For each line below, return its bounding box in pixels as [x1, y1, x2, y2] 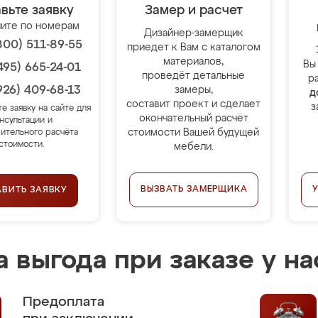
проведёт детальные [142, 71, 246, 81]
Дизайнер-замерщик [143, 28, 243, 38]
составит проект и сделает [126, 99, 261, 109]
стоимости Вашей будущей [128, 128, 260, 138]
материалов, [163, 57, 224, 67]
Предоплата [23, 295, 104, 309]
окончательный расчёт [138, 114, 248, 124]
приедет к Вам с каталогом [126, 43, 261, 53]
